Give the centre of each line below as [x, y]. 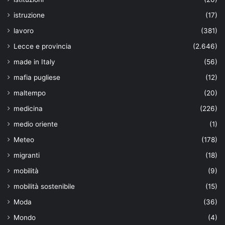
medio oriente [36, 124]
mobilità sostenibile [44, 186]
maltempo [30, 93]
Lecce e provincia [42, 46]
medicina [28, 108]
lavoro [24, 30]
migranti [27, 155]
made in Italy [34, 62]
